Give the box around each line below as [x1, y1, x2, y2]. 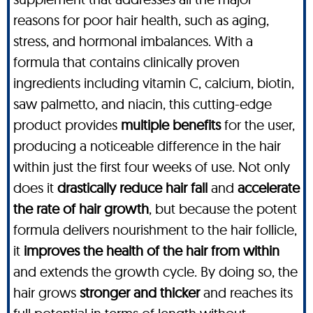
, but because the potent [149, 199, 297, 217]
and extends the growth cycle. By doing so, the [13, 262, 298, 280]
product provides [13, 115, 121, 133]
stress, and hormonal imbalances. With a [13, 31, 253, 50]
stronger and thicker [80, 283, 200, 301]
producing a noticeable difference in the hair [13, 136, 281, 154]
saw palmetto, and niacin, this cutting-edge [13, 94, 272, 112]
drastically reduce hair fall [57, 178, 208, 196]
